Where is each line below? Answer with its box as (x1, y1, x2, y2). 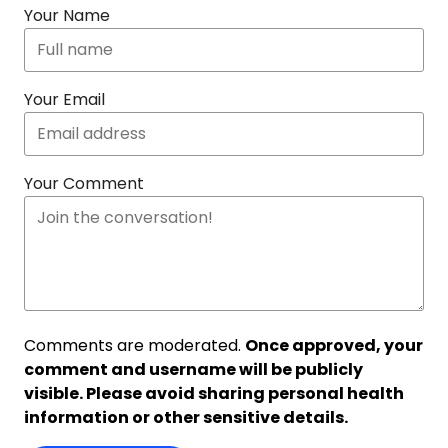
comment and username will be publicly (24, 358, 363, 381)
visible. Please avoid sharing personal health (24, 382, 404, 405)
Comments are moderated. (24, 334, 245, 357)
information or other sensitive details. (24, 406, 348, 429)
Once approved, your (245, 334, 423, 357)
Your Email (24, 88, 105, 111)
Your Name (24, 4, 110, 27)
